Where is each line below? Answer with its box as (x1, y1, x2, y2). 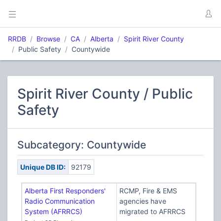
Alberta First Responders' (24, 186, 106, 195)
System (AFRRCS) (24, 207, 82, 216)
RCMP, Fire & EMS (119, 186, 177, 195)
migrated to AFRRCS (119, 207, 185, 216)
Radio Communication (24, 197, 95, 205)
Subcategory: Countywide (17, 139, 146, 151)
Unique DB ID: (20, 163, 66, 171)
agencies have (119, 197, 166, 205)
